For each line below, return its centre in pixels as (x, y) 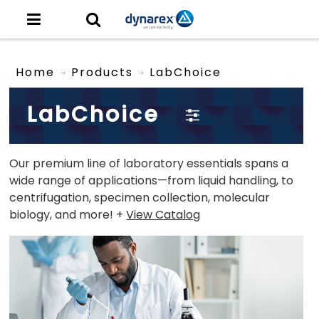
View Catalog (163, 215)
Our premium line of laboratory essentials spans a (149, 164)
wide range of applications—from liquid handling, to (152, 181)
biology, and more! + (68, 215)
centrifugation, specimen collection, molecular (140, 198)
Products (102, 73)
